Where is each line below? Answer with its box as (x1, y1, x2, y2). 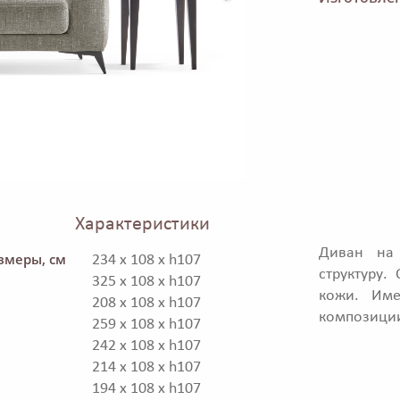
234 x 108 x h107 (92, 252, 201, 270)
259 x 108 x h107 (92, 316, 201, 334)
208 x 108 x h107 (92, 295, 201, 312)
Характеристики (75, 215, 210, 235)
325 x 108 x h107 (92, 273, 201, 291)
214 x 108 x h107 (92, 359, 201, 377)
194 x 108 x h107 (92, 380, 201, 398)
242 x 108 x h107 (92, 337, 201, 355)
